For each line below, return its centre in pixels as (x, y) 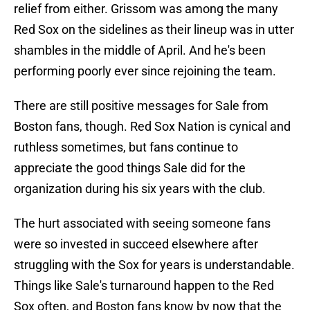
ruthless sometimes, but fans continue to (126, 147)
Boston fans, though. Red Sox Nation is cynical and (152, 127)
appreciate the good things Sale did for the (130, 168)
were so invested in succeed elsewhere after (136, 244)
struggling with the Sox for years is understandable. (154, 265)
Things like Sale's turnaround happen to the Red (144, 286)
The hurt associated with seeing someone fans (142, 224)
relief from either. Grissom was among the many (146, 9)
